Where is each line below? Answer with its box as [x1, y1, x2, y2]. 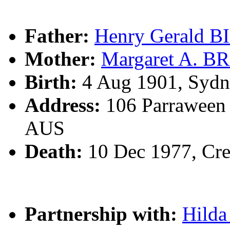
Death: [25, 140, 83, 162]
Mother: [25, 48, 96, 70]
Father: [25, 25, 89, 47]
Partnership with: [25, 203, 177, 225]
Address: [25, 94, 101, 116]
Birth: [25, 71, 77, 93]
